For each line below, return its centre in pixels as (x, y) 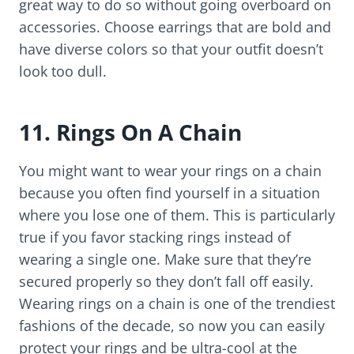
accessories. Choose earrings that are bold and (175, 27)
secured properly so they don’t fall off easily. (166, 282)
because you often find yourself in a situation (169, 193)
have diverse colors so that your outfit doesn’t (171, 49)
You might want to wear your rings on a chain (170, 171)
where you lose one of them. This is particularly (177, 215)
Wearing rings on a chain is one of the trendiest (177, 304)
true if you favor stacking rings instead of (155, 237)
